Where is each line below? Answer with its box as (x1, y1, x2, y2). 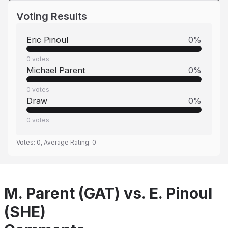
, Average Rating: (41, 138, 92, 146)
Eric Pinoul (26, 35, 68, 45)
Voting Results (16, 10, 87, 22)
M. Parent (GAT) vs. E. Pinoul (4, 184, 212, 203)
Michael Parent (26, 65, 85, 75)
